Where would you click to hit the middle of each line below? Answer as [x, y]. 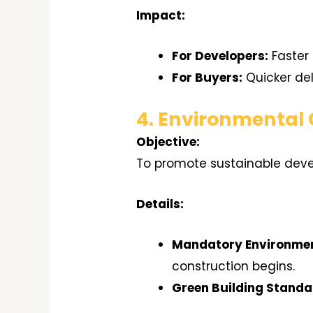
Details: [160, 204]
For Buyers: [208, 78]
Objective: [168, 141]
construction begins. [234, 266]
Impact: [161, 15]
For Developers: [220, 56]
